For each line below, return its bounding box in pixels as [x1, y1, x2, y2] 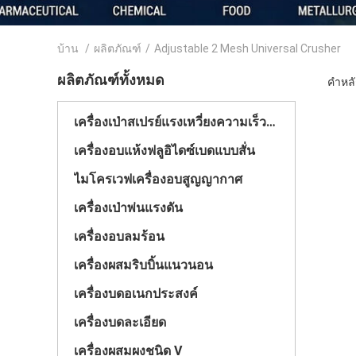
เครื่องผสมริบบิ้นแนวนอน [74, 257, 213, 273]
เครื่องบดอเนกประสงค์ [74, 286, 198, 301]
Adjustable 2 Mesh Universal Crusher [154, 42, 341, 55]
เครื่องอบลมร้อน [74, 229, 164, 244]
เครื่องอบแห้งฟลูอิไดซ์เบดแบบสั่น [74, 143, 255, 158]
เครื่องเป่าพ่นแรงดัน [74, 200, 183, 215]
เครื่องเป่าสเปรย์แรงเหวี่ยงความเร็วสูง [266, 114, 276, 130]
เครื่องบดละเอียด [74, 315, 166, 330]
